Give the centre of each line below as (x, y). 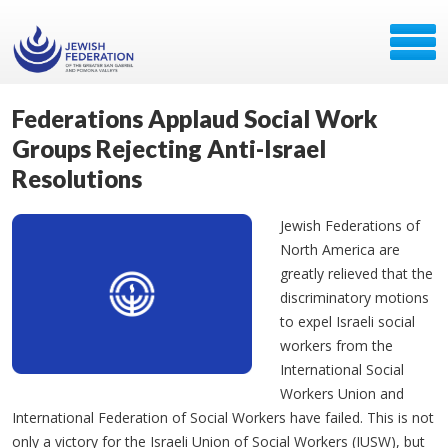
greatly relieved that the (356, 273)
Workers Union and (342, 393)
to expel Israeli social (347, 321)
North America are (340, 249)
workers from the (336, 345)
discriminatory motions (354, 297)
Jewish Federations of (350, 225)
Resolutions (77, 178)
